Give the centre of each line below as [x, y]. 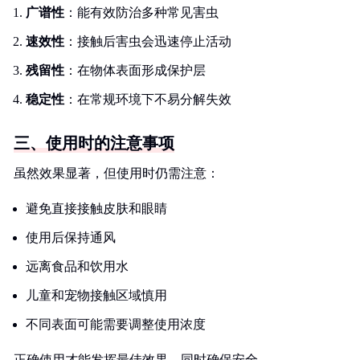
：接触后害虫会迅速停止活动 [148, 41]
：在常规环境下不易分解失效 [148, 99]
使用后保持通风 [71, 237]
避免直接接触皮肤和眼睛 [96, 209]
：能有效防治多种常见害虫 [141, 12]
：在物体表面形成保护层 [135, 70]
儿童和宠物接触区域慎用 [96, 295]
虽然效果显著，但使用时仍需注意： [117, 173]
